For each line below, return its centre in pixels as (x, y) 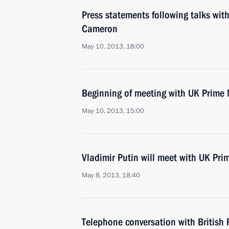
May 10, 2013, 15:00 (113, 111)
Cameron (100, 29)
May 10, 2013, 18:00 (113, 47)
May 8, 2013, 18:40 (111, 175)
